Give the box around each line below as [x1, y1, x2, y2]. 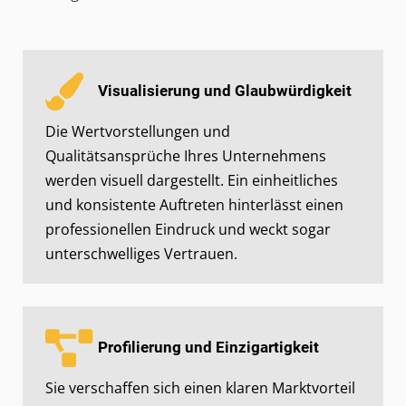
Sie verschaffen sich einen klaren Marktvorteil [45, 377, 355, 398]
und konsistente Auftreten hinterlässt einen [45, 194, 343, 215]
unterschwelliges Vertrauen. [45, 243, 237, 264]
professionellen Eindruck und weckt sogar [45, 218, 331, 239]
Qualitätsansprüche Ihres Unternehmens [45, 145, 326, 166]
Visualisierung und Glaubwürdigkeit [97, 82, 352, 101]
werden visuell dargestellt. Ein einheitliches [45, 169, 338, 190]
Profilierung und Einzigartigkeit [97, 338, 319, 357]
